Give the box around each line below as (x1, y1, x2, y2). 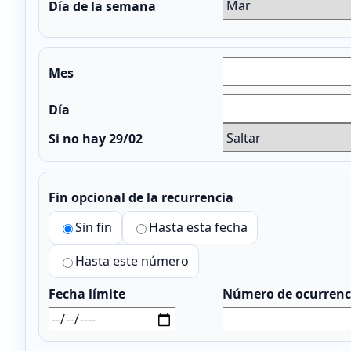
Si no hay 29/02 (49, 130, 143, 148)
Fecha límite (49, 285, 125, 303)
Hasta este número (75, 252, 189, 270)
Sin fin (75, 219, 112, 237)
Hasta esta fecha (149, 219, 248, 237)
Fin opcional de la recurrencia (49, 189, 233, 207)
